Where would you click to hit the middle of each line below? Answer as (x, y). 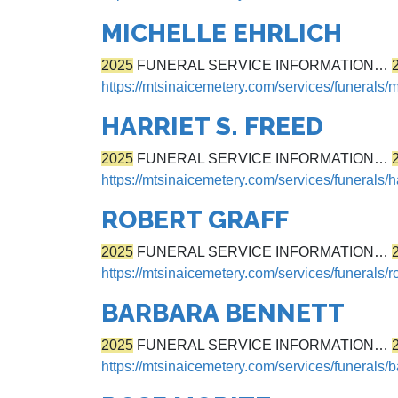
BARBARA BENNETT (223, 313)
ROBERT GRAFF (195, 220)
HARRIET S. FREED (212, 127)
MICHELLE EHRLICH (222, 33)
